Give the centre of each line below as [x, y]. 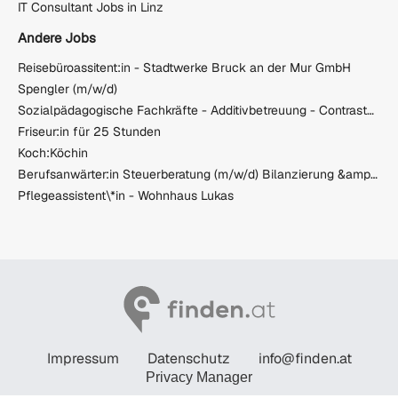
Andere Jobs [57, 37]
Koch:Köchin [53, 153]
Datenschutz [188, 359]
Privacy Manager [199, 378]
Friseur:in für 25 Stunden [89, 132]
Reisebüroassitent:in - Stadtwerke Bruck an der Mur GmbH [184, 68]
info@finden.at [305, 359]
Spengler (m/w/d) [68, 89]
